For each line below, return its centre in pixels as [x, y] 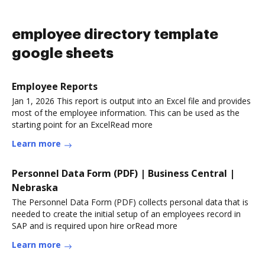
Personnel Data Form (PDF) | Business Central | [123, 173]
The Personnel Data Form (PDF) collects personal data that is [130, 202]
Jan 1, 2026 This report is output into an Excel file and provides [131, 101]
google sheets [63, 53]
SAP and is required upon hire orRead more [95, 226]
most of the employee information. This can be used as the [126, 113]
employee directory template [115, 34]
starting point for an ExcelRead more [82, 125]
